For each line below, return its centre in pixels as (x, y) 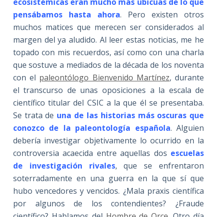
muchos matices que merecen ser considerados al (108, 27)
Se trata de (33, 115)
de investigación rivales (64, 165)
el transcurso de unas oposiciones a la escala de (108, 90)
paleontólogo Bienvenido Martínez (104, 77)
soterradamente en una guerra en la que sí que (108, 178)
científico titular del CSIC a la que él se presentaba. (108, 102)
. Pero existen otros (162, 14)
